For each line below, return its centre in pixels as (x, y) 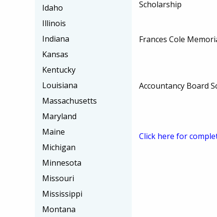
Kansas (55, 54)
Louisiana (60, 85)
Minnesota (62, 163)
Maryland (59, 116)
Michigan (59, 147)
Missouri (58, 178)
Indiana (56, 39)
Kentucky (59, 70)
